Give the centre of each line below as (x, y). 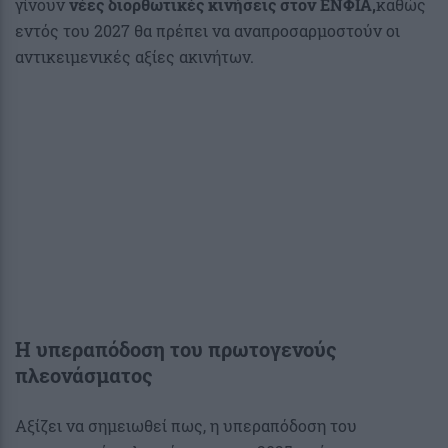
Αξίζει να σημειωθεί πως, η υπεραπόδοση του (186, 425)
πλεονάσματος (83, 374)
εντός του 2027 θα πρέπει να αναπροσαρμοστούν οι (207, 30)
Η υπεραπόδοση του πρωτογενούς (175, 348)
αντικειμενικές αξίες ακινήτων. (134, 56)
